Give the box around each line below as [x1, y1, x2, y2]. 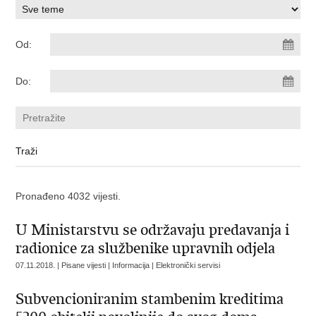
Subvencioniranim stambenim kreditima [16, 290, 284, 308]
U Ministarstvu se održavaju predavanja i [16, 221, 290, 239]
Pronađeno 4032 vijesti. [16, 190, 121, 202]
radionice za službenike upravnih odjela [16, 239, 276, 257]
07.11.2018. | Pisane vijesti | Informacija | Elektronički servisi [16, 261, 221, 269]
